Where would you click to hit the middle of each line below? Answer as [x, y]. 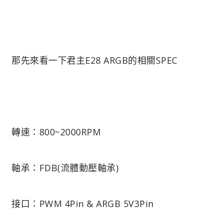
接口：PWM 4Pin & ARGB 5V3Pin [83, 203]
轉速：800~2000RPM [56, 132]
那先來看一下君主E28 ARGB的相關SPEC [95, 60]
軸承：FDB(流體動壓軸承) [65, 167]
